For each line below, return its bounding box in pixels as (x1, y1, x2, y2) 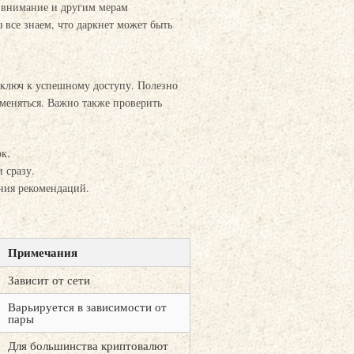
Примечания (8, 243, 77, 261)
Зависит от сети (8, 272, 90, 288)
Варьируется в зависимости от (8, 299, 167, 314)
